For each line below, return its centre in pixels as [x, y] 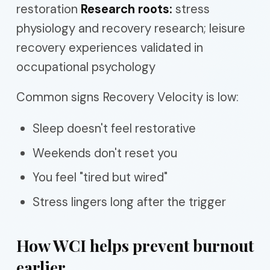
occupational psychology [86, 67]
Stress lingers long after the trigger [129, 202]
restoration [49, 9]
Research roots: [127, 9]
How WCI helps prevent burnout [135, 245]
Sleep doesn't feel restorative [114, 128]
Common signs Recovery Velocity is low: [127, 97]
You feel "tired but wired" [100, 177]
